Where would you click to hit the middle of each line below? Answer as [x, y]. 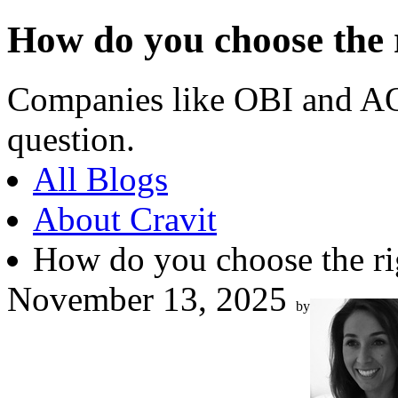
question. [71, 139]
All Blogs [100, 179]
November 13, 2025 [147, 298]
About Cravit [125, 219]
